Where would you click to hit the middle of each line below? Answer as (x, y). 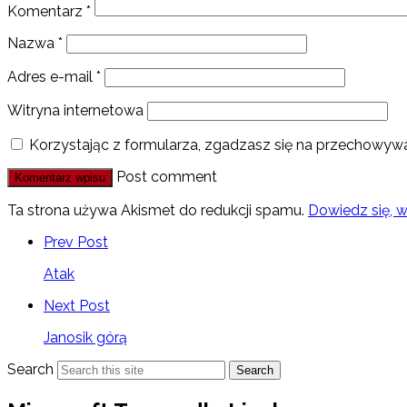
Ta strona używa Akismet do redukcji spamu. (158, 210)
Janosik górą (85, 337)
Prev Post (76, 242)
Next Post (77, 305)
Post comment (167, 176)
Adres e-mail (52, 76)
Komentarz (47, 11)
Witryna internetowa (75, 110)
